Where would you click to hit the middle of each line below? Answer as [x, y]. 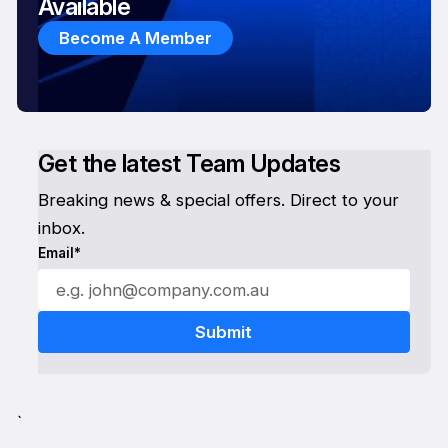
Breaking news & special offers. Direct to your [218, 200]
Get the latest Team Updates [189, 163]
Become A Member [135, 37]
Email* [59, 253]
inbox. [61, 228]
